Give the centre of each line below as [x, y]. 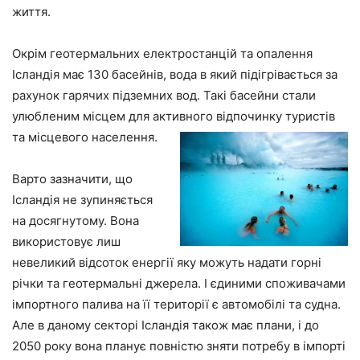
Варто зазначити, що [72, 179]
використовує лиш [66, 242]
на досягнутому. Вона [76, 221]
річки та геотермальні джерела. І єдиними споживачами [179, 284]
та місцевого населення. [85, 137]
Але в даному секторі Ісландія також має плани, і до [166, 325]
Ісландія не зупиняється [82, 200]
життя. [31, 12]
